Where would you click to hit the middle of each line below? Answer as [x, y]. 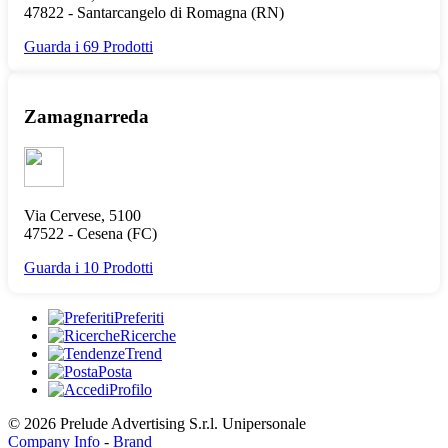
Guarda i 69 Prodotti [88, 46]
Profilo [130, 389]
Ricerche [148, 335]
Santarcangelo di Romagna [162, 12]
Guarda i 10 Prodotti [88, 267]
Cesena [100, 233]
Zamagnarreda [86, 117]
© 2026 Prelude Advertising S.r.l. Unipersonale [157, 423]
